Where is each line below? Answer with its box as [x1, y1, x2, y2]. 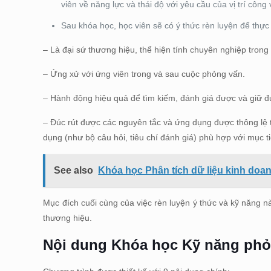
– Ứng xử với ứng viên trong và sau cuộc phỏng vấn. [43, 69, 246, 79]
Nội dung [43, 237, 112, 253]
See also [54, 165, 94, 175]
